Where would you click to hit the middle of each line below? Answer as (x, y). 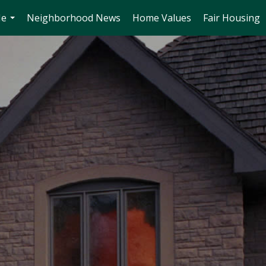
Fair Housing (232, 18)
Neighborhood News (74, 18)
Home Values (162, 18)
